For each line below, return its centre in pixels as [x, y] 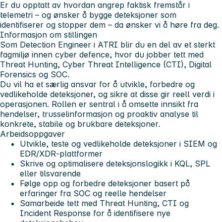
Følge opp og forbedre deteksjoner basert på [105, 183]
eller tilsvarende [50, 173]
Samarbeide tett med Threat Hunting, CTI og [104, 203]
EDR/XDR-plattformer [61, 153]
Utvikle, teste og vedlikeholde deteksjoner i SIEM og [118, 143]
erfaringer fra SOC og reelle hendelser [93, 193]
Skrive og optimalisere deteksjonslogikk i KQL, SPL [115, 163]
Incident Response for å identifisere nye [95, 213]
